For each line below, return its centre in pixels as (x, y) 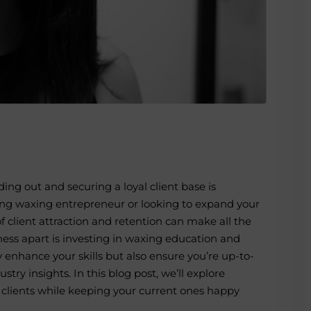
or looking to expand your (192, 204)
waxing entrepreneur (70, 204)
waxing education (171, 239)
